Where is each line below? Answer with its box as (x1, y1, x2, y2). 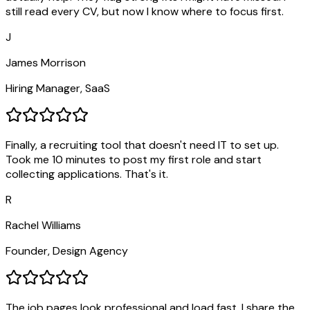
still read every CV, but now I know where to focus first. (6, 4, 284, 19)
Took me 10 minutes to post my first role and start (6, 152, 262, 167)
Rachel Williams (6, 218, 81, 233)
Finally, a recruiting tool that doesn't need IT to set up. (6, 138, 279, 153)
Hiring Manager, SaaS (6, 81, 110, 96)
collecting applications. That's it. (6, 167, 168, 182)
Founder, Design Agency (6, 244, 128, 259)
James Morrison (6, 55, 86, 71)
